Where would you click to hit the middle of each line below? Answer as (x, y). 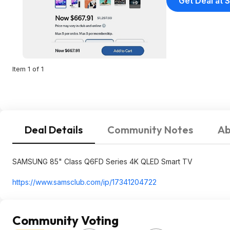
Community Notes (150, 130)
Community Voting (65, 220)
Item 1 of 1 (28, 69)
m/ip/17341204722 (126, 182)
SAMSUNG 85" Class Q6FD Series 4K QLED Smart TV (102, 161)
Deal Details (54, 130)
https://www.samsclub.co (54, 182)
